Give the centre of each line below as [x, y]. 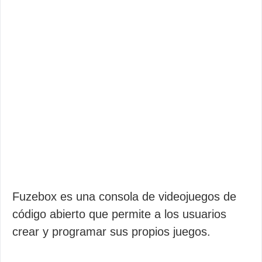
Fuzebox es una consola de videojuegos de [124, 196]
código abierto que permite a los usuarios [119, 214]
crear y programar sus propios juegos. [111, 232]
